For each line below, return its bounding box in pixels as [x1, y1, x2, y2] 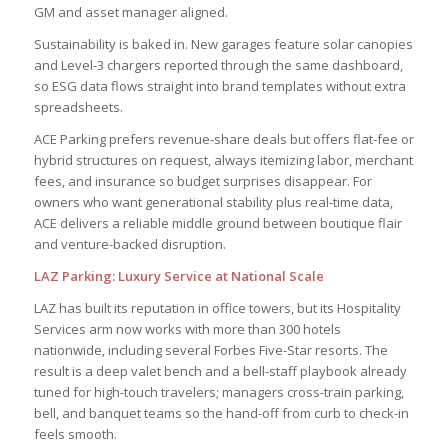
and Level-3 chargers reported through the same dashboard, [33, 56, 403, 75]
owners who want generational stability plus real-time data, [33, 193, 393, 212]
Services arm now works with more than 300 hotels [33, 320, 341, 339]
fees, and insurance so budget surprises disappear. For [33, 172, 372, 191]
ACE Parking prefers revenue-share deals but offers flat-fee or [33, 130, 414, 149]
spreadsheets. [33, 98, 123, 117]
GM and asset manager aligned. [33, 3, 228, 22]
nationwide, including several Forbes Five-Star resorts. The [33, 341, 388, 360]
